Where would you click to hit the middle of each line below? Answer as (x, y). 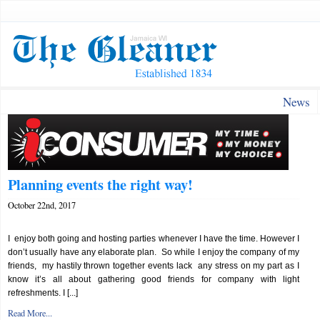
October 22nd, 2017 (42, 205)
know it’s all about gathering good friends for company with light (154, 279)
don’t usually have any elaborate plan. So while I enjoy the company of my (154, 252)
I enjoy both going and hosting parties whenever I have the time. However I (154, 239)
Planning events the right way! (100, 184)
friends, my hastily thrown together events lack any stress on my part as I (154, 266)
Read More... (30, 313)
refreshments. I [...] (43, 293)
